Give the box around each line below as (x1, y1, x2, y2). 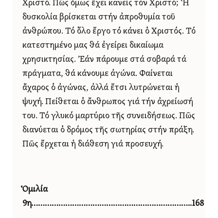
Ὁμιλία (22, 185, 48, 194)
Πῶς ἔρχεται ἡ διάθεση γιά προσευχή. (22, 140, 163, 148)
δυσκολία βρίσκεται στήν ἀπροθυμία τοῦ (22, 13, 175, 21)
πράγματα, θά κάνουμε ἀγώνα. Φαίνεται (22, 69, 173, 78)
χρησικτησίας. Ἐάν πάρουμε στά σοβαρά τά (22, 55, 186, 64)
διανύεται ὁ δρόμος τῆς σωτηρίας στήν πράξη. (22, 126, 194, 134)
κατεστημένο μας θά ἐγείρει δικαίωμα (22, 41, 163, 50)
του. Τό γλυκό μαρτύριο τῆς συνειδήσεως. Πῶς (22, 111, 195, 120)
